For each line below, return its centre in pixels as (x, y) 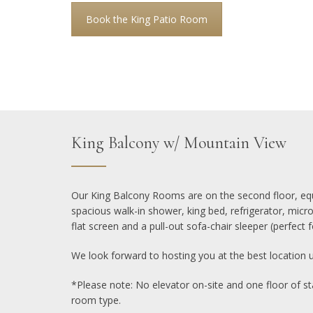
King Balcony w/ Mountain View (179, 143)
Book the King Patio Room (147, 19)
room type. (96, 300)
